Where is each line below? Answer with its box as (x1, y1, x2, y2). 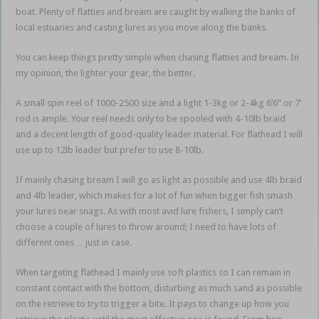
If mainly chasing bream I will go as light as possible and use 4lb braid (16, 174, 303, 185)
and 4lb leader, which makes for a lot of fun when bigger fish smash (16, 189, 293, 201)
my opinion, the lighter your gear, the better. (16, 67, 196, 78)
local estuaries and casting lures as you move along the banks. (16, 21, 268, 33)
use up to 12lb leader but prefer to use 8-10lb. (16, 144, 204, 155)
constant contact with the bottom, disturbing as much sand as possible (16, 282, 303, 293)
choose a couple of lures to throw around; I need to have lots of (16, 221, 277, 232)
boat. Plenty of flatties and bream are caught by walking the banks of (16, 6, 296, 17)
